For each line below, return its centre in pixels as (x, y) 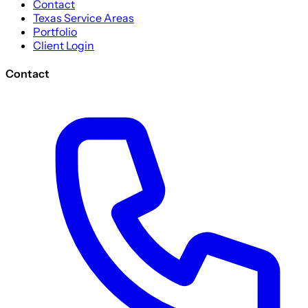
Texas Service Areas (84, 18)
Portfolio (55, 31)
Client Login (64, 45)
